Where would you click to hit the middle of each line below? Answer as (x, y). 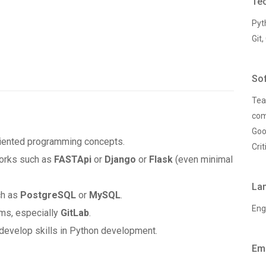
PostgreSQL (48, 195)
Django (119, 159)
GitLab (75, 213)
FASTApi (74, 159)
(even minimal (203, 159)
